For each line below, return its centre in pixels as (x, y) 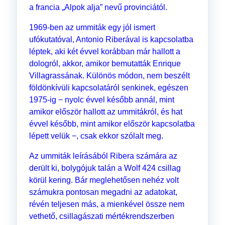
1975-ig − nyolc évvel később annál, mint (101, 100)
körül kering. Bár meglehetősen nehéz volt (104, 180)
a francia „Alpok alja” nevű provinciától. (98, 8)
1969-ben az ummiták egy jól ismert (92, 28)
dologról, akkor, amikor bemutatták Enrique (105, 64)
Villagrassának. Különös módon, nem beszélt (109, 76)
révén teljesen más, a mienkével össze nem (106, 204)
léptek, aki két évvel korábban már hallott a (104, 52)
